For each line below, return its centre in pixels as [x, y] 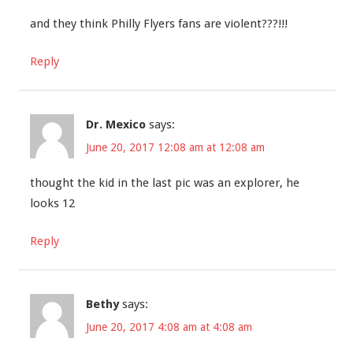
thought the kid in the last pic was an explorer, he [164, 182]
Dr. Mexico [115, 124]
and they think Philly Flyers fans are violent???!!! [158, 23]
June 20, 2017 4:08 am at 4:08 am [169, 327]
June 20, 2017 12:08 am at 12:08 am [175, 148]
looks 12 [52, 203]
